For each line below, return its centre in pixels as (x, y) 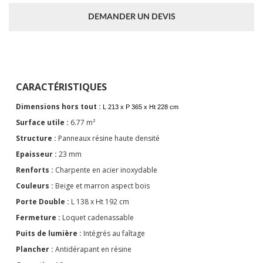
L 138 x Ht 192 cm (100, 202)
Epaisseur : (36, 154)
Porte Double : (43, 202)
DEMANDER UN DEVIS (131, 17)
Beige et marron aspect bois (102, 186)
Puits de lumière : (49, 233)
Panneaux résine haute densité (108, 138)
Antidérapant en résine (92, 249)
